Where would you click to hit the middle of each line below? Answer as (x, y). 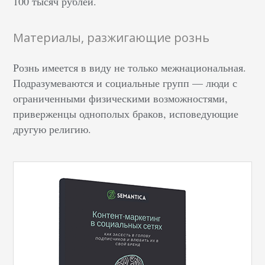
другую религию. (52, 129)
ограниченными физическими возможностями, (121, 98)
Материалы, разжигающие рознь (112, 38)
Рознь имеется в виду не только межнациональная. (130, 67)
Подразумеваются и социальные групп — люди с (125, 83)
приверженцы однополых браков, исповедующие (126, 114)
